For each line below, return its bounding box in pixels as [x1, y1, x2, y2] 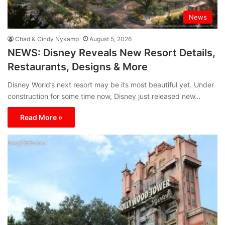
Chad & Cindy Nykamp [15, 35, 79, 43]
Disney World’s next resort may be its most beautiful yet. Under [8, 80, 214, 89]
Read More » [20, 113, 62, 122]
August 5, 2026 [89, 35, 132, 43]
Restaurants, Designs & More [8, 61, 148, 73]
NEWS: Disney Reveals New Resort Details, [8, 47, 215, 59]
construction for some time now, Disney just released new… [8, 92, 201, 101]
